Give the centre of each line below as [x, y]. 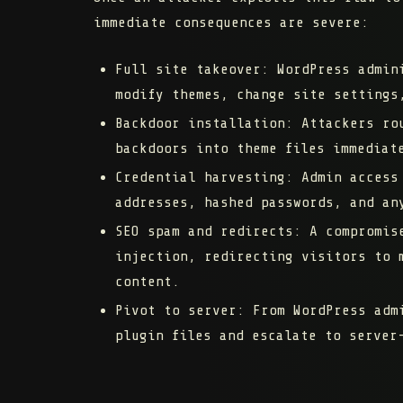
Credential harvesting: [204, 178]
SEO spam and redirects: [208, 232]
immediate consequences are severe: [231, 23]
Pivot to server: [180, 311]
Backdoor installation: [204, 124]
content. [148, 282]
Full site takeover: [192, 70]
